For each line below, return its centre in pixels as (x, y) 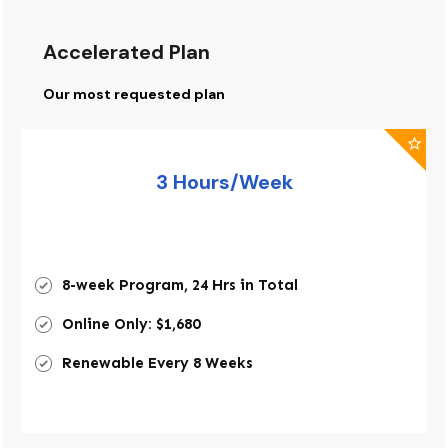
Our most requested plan (134, 94)
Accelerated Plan (126, 52)
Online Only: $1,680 (131, 324)
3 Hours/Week (224, 182)
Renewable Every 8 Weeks (157, 363)
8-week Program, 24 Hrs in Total (180, 285)
